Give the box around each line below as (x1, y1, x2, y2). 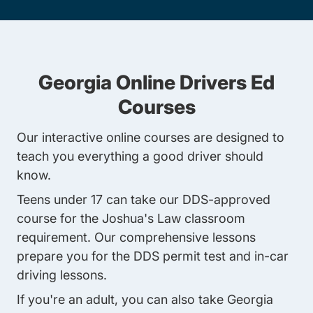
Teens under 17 (17, 192, 103, 207)
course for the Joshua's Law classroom (17, 211, 245, 226)
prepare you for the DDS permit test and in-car (17, 249, 289, 263)
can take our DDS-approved (103, 192, 270, 207)
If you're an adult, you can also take (17, 292, 227, 307)
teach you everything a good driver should (17, 149, 263, 163)
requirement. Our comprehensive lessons (17, 230, 256, 245)
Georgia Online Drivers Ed (38, 71, 275, 94)
